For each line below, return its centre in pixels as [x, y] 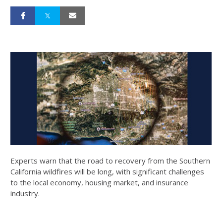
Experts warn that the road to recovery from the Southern [110, 160]
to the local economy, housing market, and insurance [99, 182]
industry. [26, 193]
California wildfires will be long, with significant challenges [107, 171]
